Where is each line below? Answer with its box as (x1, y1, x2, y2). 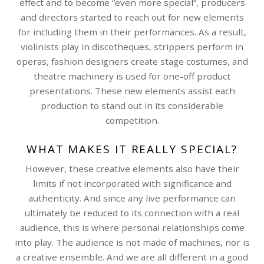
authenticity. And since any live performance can (28, 192, 236, 204)
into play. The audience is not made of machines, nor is (14, 236, 250, 248)
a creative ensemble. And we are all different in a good (16, 250, 248, 263)
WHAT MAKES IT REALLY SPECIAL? (26, 141, 238, 157)
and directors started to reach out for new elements (20, 11, 244, 23)
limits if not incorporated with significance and (32, 177, 232, 189)
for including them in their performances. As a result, (18, 25, 246, 38)
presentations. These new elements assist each (29, 84, 235, 97)
